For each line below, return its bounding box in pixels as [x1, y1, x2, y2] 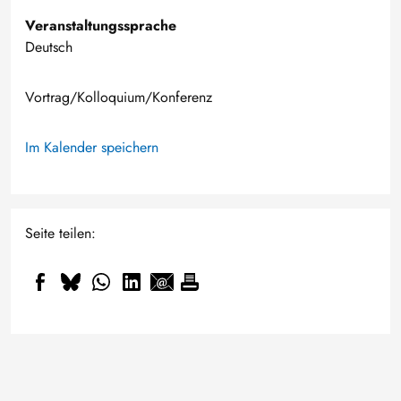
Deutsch [25, 37, 73, 57]
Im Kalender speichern [25, 137, 158, 158]
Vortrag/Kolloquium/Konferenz [25, 87, 212, 107]
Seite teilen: [25, 223, 96, 243]
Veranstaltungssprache [25, 15, 176, 36]
